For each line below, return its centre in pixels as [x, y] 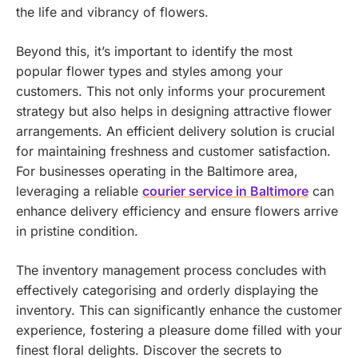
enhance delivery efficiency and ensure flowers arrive [177, 211]
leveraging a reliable [79, 191]
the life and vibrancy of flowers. [112, 12]
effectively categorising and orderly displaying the [167, 290]
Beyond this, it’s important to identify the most [154, 51]
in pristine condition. [77, 231]
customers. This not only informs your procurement [171, 91]
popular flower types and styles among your [149, 71]
